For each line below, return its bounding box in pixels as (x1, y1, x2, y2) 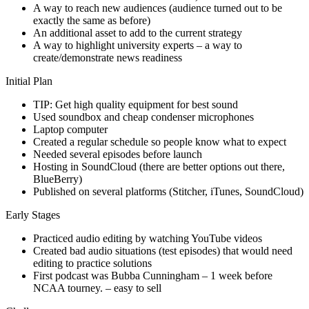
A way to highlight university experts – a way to (33, 39, 242, 51)
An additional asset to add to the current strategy (33, 26, 242, 39)
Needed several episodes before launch (33, 148, 202, 160)
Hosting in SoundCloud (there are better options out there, (33, 160, 285, 172)
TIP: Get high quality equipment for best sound (33, 98, 238, 110)
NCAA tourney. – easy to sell (33, 281, 161, 294)
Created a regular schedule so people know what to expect (33, 135, 286, 148)
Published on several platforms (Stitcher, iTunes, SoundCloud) (33, 185, 303, 197)
